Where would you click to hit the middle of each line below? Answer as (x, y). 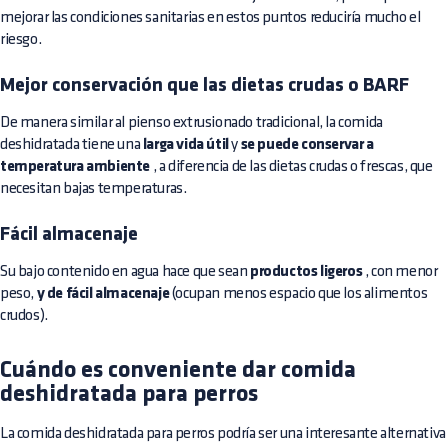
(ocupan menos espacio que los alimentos (298, 293)
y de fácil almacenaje (103, 293)
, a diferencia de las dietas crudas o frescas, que (291, 166)
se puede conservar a (307, 144)
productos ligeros (306, 271)
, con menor (400, 271)
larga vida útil (185, 144)
